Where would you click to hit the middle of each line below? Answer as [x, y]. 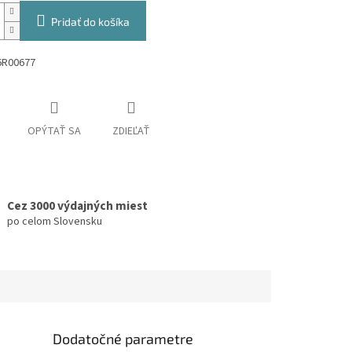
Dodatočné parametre [123, 339]
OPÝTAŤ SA [54, 132]
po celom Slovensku [54, 221]
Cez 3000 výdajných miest [77, 205]
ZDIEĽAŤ [131, 132]
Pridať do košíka [90, 22]
